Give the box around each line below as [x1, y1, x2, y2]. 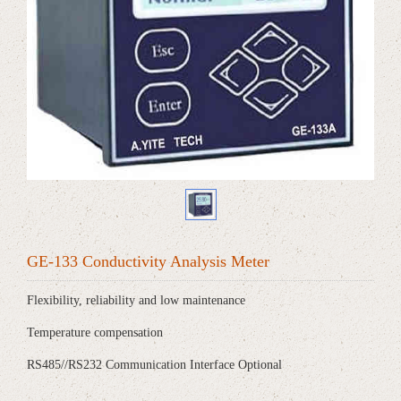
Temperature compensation [27, 325, 163, 339]
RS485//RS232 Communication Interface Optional [27, 357, 282, 371]
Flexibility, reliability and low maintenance [27, 293, 245, 307]
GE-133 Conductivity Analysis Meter [27, 252, 269, 270]
